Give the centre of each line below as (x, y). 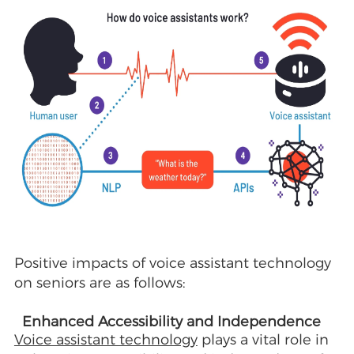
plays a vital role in (263, 340)
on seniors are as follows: (100, 283)
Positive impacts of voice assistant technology (172, 264)
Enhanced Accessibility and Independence (171, 322)
